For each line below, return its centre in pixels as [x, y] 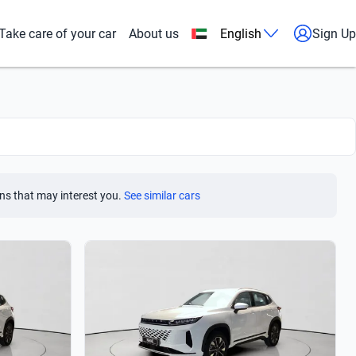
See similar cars [162, 196]
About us [154, 33]
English [241, 33]
